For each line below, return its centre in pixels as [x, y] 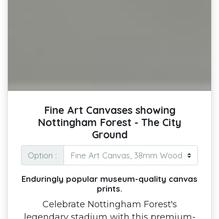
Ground [109, 135]
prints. [109, 188]
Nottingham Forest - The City [109, 122]
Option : [43, 155]
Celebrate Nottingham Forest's [109, 204]
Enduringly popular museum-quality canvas [109, 178]
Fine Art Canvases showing [109, 110]
